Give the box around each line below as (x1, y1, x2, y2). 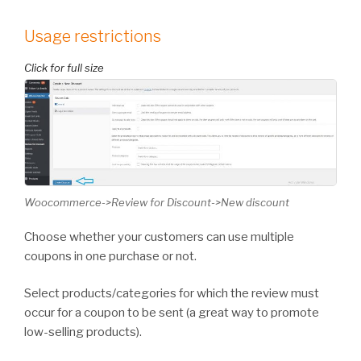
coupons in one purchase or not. (24, 248, 197, 263)
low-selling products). (24, 325, 142, 340)
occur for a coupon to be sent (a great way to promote (24, 305, 319, 321)
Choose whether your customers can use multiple (24, 229, 294, 244)
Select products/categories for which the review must (24, 286, 319, 301)
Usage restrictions (24, 27, 161, 47)
